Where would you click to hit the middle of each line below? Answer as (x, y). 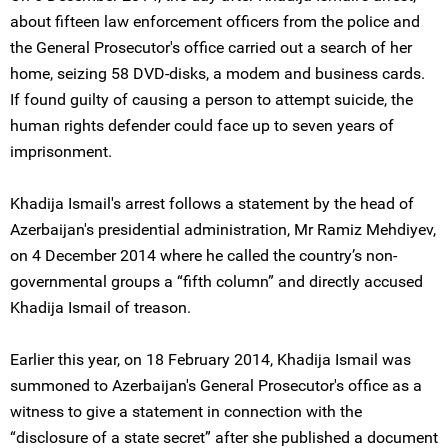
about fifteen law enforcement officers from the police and (215, 21)
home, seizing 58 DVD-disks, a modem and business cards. (217, 73)
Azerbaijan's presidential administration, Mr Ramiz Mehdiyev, (223, 229)
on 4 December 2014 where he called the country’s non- (203, 255)
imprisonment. (61, 151)
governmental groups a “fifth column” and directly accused (216, 281)
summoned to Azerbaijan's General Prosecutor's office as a (216, 385)
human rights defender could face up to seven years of (202, 125)
